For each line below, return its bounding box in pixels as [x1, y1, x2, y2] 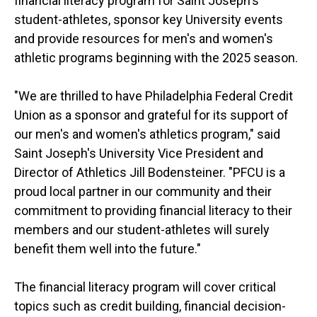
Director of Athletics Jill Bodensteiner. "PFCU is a [14, 165, 285, 180]
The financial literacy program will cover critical [14, 279, 276, 295]
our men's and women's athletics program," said [14, 127, 280, 142]
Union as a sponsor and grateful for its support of [14, 108, 289, 123]
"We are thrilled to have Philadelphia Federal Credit [14, 88, 293, 104]
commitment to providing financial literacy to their [14, 203, 292, 219]
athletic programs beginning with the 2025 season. [14, 50, 298, 66]
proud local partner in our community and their [14, 184, 272, 200]
